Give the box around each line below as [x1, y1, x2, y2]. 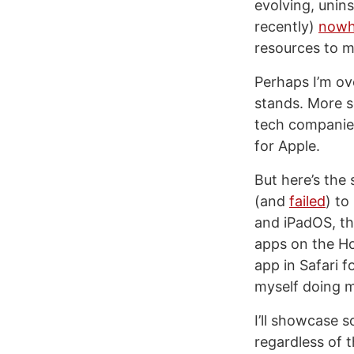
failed [289, 193, 326, 209]
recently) [254, 18, 318, 35]
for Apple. [254, 137, 320, 154]
